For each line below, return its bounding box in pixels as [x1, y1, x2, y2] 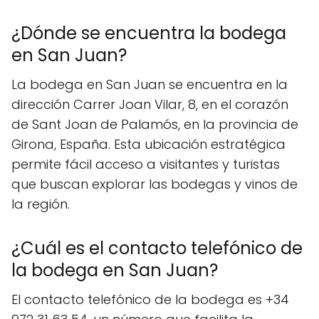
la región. [11, 194, 70, 213]
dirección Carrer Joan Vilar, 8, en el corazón [11, 95, 288, 113]
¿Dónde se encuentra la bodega [11, 21, 286, 45]
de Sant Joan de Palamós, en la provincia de [11, 115, 298, 133]
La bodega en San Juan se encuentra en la [11, 75, 288, 93]
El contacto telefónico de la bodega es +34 [11, 290, 289, 308]
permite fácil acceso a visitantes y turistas [11, 155, 280, 173]
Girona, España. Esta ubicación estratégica [11, 135, 286, 153]
